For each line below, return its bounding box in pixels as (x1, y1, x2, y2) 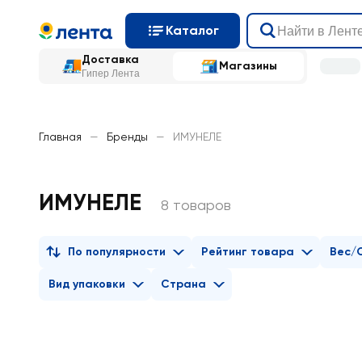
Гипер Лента (82, 68, 140, 79)
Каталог (166, 23, 219, 38)
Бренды (107, 130, 148, 143)
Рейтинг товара (201, 245, 294, 259)
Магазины (219, 59, 277, 73)
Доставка (82, 53, 139, 66)
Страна (161, 277, 206, 291)
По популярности (68, 245, 166, 259)
